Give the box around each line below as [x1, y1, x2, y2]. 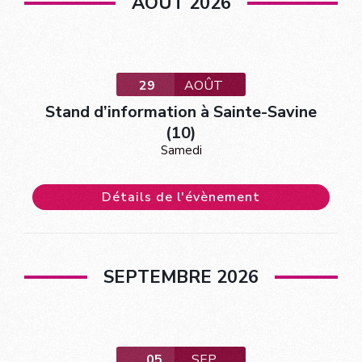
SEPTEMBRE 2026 [103, 264, 259, 289]
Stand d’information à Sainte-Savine [45, 100, 317, 123]
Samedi [160, 141, 202, 158]
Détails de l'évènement [102, 187, 260, 206]
